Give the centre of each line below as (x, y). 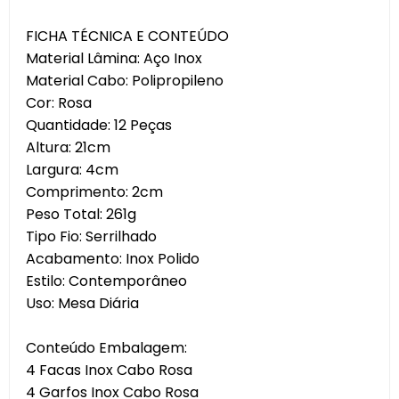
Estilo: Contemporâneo (106, 281)
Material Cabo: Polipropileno (125, 81)
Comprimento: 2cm (94, 192)
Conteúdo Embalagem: (106, 348)
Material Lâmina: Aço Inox (114, 58)
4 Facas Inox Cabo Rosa (109, 370)
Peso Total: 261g (81, 214)
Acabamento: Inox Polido (113, 259)
